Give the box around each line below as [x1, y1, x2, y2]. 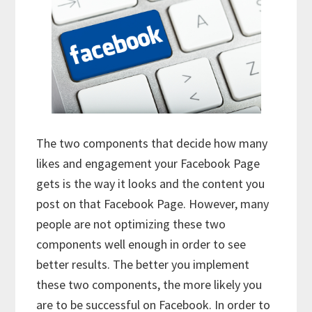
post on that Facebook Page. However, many [36, 195, 270, 212]
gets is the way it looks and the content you [36, 175, 265, 192]
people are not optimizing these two [36, 215, 226, 232]
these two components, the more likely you [36, 276, 263, 292]
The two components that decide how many [36, 134, 268, 151]
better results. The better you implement [36, 256, 250, 272]
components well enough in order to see [36, 235, 247, 252]
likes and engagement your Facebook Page [36, 155, 260, 171]
